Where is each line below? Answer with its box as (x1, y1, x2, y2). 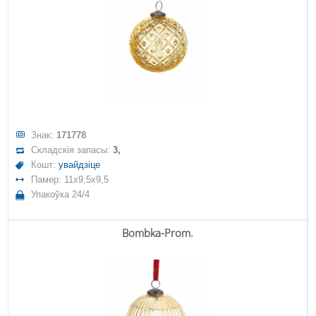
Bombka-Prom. (122, 226, 193, 240)
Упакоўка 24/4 (31, 189, 90, 200)
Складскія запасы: (31, 145, 114, 155)
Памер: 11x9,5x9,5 (31, 174, 109, 185)
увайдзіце (59, 159, 101, 170)
